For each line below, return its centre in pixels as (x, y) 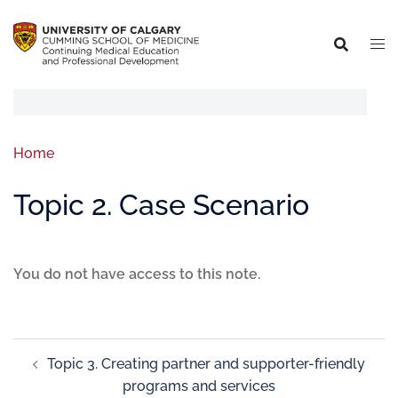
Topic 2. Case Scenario (161, 205)
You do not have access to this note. (137, 274)
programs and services (199, 386)
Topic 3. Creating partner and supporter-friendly (206, 364)
